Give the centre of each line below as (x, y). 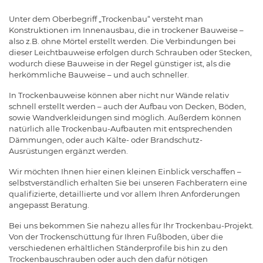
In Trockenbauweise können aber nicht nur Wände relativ (119, 95)
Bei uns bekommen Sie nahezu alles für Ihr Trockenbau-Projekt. (131, 226)
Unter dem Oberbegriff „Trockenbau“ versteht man (106, 19)
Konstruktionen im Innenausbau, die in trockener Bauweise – (126, 30)
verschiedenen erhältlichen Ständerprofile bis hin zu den (118, 248)
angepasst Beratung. (49, 205)
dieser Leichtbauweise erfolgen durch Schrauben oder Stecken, (130, 53)
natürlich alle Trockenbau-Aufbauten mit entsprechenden (121, 129)
